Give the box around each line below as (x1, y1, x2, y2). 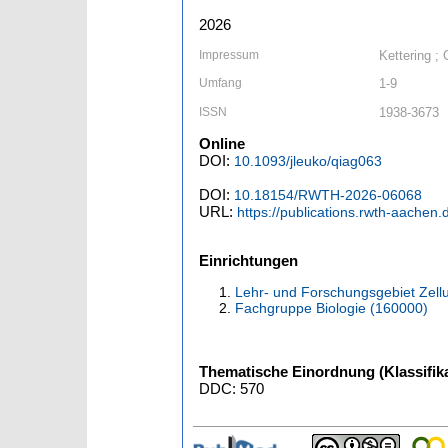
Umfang (199, 76, 242, 91)
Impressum (199, 48, 259, 63)
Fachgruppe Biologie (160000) (235, 300, 428, 317)
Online (199, 135, 245, 153)
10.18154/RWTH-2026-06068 (234, 187, 422, 204)
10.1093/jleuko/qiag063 (234, 153, 382, 170)
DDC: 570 (199, 380, 264, 398)
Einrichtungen (199, 252, 298, 270)
